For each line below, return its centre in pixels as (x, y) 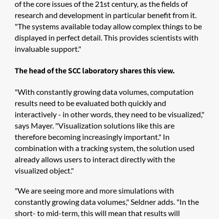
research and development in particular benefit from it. (106, 15)
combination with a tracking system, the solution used (105, 148)
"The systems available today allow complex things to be (108, 26)
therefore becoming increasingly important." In (92, 136)
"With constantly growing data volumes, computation (104, 91)
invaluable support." (48, 48)
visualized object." (44, 170)
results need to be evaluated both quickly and (90, 103)
